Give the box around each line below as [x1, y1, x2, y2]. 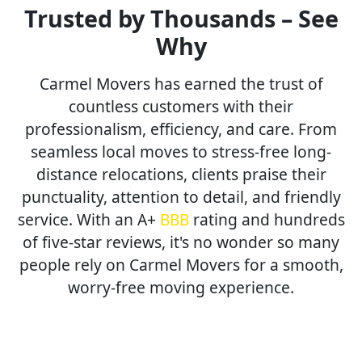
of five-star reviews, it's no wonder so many [23, 230, 339, 253]
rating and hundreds [188, 208, 345, 230]
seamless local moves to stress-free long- [31, 140, 331, 162]
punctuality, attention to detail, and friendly [21, 185, 341, 208]
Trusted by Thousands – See [23, 2, 339, 34]
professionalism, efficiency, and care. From [25, 117, 337, 140]
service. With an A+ [17, 208, 160, 230]
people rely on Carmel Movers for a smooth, [19, 253, 343, 276]
